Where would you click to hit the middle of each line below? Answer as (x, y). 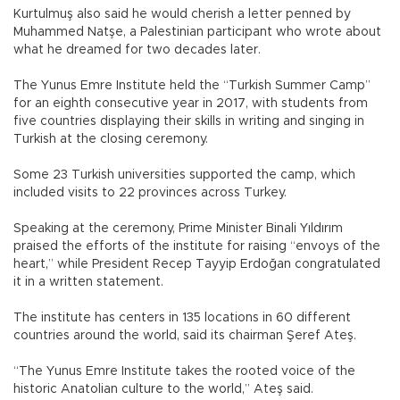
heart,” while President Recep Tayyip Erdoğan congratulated (197, 265)
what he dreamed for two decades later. (139, 50)
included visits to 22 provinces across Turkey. (152, 193)
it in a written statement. (90, 283)
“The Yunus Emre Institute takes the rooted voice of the (184, 372)
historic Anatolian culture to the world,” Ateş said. (165, 390)
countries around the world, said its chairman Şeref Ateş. (187, 336)
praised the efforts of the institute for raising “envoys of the (197, 247)
